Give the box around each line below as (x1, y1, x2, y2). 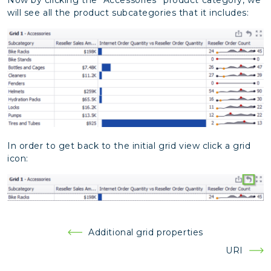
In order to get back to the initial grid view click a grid (7, 140, 251, 151)
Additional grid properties (88, 226, 203, 238)
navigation (7, 240, 82, 255)
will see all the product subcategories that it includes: (7, 7, 249, 18)
